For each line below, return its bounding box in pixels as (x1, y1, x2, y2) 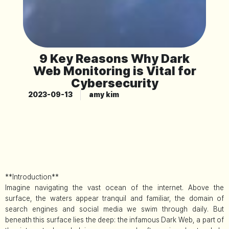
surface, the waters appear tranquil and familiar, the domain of (5, 194, 224, 202)
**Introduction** (5, 172, 59, 181)
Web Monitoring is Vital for (33, 63, 196, 78)
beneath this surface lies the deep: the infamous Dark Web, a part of (5, 215, 224, 224)
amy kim (88, 90, 119, 99)
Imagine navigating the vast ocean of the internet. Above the (5, 183, 224, 192)
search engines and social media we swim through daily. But (5, 204, 224, 213)
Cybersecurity (71, 75, 158, 90)
